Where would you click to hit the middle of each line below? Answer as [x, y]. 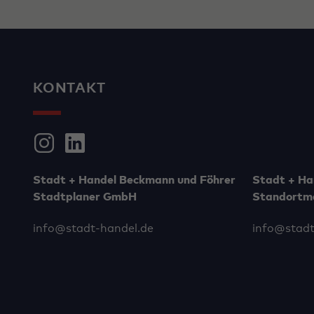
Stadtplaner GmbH [85, 197]
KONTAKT [69, 89]
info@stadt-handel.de [93, 228]
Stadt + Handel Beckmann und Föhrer [134, 180]
